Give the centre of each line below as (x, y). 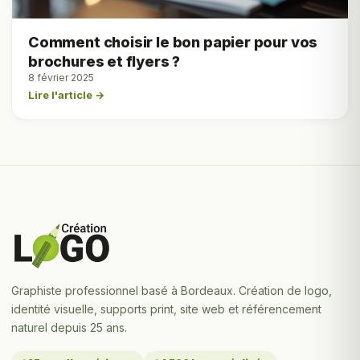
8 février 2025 (61, 78)
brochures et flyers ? (104, 62)
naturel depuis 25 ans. (69, 327)
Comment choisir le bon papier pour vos (173, 43)
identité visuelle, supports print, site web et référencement (166, 309)
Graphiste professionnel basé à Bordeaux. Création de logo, (172, 290)
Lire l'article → (66, 95)
